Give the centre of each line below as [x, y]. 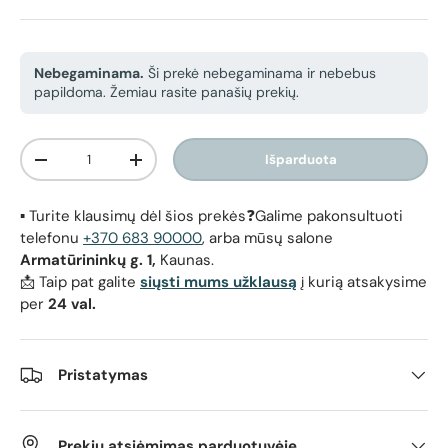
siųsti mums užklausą [218, 282]
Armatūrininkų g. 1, [90, 260]
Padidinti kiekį [183, 166]
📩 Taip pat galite [80, 282]
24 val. [72, 304]
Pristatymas [103, 375]
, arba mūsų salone [267, 238]
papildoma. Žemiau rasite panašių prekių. [166, 92]
